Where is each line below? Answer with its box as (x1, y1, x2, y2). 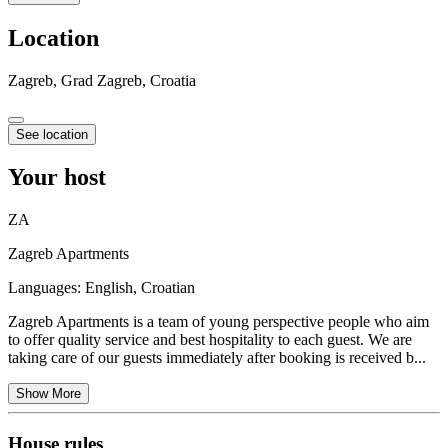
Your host (8, 164, 106, 191)
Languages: (8, 279, 85, 297)
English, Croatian (85, 279, 195, 297)
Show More (16, 386, 81, 402)
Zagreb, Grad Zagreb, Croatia (8, 71, 196, 89)
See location (16, 126, 88, 142)
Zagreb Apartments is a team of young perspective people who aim (8, 313, 429, 331)
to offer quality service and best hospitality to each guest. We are (8, 331, 412, 349)
